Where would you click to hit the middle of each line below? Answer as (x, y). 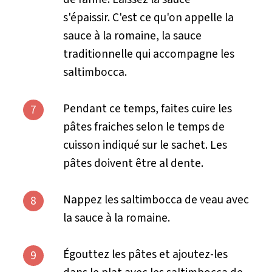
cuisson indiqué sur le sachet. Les (145, 145)
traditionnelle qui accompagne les (148, 54)
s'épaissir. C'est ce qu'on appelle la (148, 17)
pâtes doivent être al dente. (134, 163)
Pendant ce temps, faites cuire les (147, 108)
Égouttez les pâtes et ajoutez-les (145, 254)
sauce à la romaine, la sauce (132, 36)
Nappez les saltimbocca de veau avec (156, 199)
